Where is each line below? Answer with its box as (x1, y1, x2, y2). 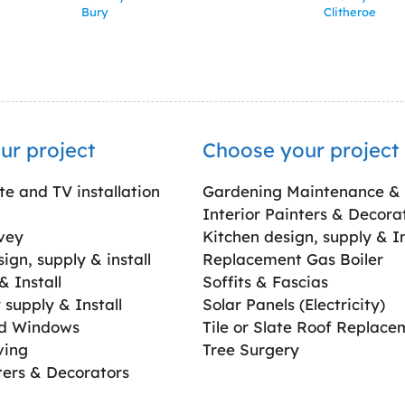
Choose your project (202, 137, 399, 164)
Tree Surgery (202, 340, 299, 360)
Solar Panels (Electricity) (202, 295, 385, 315)
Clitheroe (324, 5, 377, 20)
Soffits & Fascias (202, 272, 328, 292)
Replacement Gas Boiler (202, 250, 383, 269)
